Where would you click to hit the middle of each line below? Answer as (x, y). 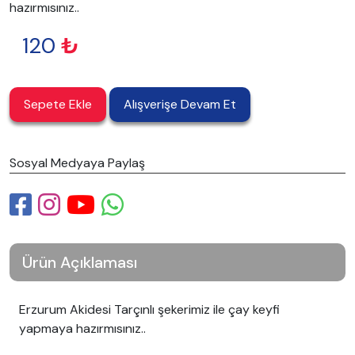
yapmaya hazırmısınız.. (82, 328)
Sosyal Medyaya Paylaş (77, 163)
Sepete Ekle (58, 104)
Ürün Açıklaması (80, 262)
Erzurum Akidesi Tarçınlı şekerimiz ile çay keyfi (149, 309)
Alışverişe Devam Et (180, 104)
